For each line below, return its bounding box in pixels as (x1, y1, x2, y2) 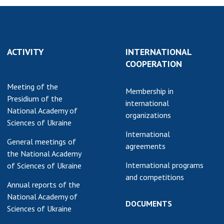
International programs (125, 159, 203, 170)
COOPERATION (125, 57, 182, 69)
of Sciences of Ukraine (7, 160, 81, 170)
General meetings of (7, 136, 76, 146)
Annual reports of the (7, 179, 80, 189)
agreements (125, 140, 165, 151)
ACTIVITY (7, 45, 44, 57)
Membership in (125, 85, 173, 96)
